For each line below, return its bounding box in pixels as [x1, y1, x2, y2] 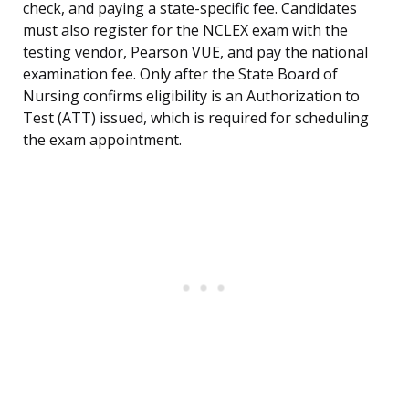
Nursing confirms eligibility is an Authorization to [23, 86, 360, 107]
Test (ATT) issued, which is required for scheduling [23, 108, 369, 129]
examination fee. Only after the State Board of [23, 64, 338, 85]
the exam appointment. [23, 130, 182, 151]
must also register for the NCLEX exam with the [23, 20, 348, 41]
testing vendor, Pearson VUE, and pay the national [23, 42, 368, 63]
